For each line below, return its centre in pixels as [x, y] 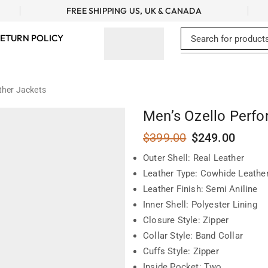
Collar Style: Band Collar [193, 236]
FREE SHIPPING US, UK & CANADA [134, 11]
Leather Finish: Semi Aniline [200, 189]
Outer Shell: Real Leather [194, 158]
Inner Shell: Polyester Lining [200, 205]
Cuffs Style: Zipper [181, 251]
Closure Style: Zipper [186, 220]
